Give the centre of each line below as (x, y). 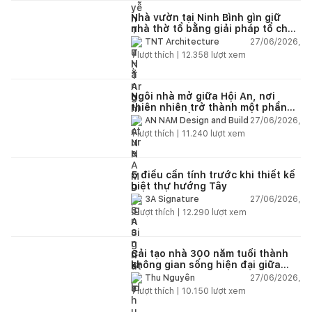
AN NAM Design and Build (197, 121)
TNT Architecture (182, 42)
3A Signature (172, 200)
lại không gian (165, 39)
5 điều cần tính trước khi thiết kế (213, 174)
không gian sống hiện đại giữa (206, 264)
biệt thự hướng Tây (179, 186)
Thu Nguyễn (170, 278)
